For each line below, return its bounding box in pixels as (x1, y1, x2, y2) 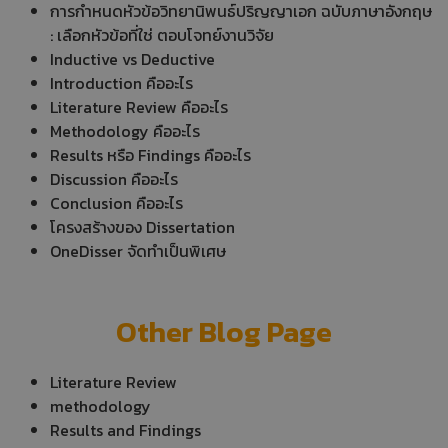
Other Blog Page (116, 309, 332, 353)
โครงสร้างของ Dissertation (50, 214, 235, 239)
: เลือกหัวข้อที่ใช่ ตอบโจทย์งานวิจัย (50, 22, 274, 47)
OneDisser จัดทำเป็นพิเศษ (50, 238, 226, 263)
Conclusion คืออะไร (50, 190, 183, 215)
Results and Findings (50, 417, 201, 442)
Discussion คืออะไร (50, 166, 178, 191)
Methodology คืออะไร (50, 118, 200, 143)
